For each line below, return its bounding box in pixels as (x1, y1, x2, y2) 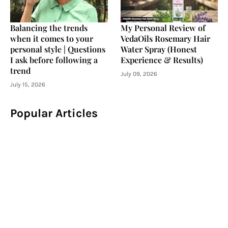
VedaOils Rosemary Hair (120, 33, 210, 44)
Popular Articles (10, 106, 98, 120)
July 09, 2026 (120, 70, 157, 77)
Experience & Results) (120, 54, 203, 65)
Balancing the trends (10, 22, 88, 33)
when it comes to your (10, 33, 93, 44)
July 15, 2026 (10, 80, 45, 88)
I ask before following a (10, 54, 98, 65)
